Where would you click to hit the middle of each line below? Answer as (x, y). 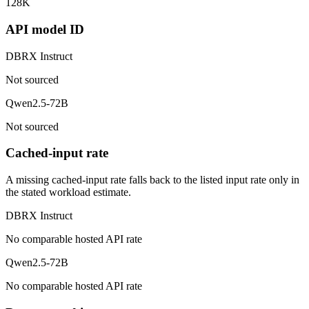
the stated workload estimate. (68, 192)
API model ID (45, 29)
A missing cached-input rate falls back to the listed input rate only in (152, 180)
